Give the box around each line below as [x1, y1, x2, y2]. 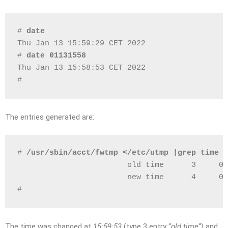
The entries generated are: [5, 112, 94, 122]
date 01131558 [26, 51, 86, 60]
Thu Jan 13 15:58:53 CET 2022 [17, 64, 146, 72]
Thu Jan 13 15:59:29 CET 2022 [17, 39, 146, 48]
